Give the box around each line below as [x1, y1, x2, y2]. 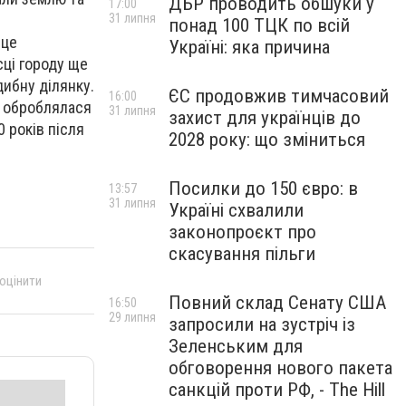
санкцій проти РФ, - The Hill [169, 379, 385, 401]
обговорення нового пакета [169, 357, 392, 379]
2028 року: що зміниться [169, 129, 365, 150]
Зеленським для [169, 335, 303, 357]
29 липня [109, 310, 156, 324]
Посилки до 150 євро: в [169, 178, 358, 199]
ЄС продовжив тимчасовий [169, 85, 389, 107]
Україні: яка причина [169, 36, 330, 58]
